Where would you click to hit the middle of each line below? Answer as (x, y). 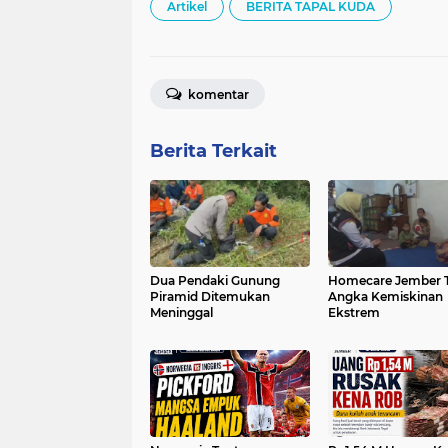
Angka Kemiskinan (385, 296)
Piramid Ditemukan (210, 296)
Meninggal (181, 312)
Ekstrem (353, 312)
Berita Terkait (213, 150)
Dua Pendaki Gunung (215, 280)
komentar (217, 94)
